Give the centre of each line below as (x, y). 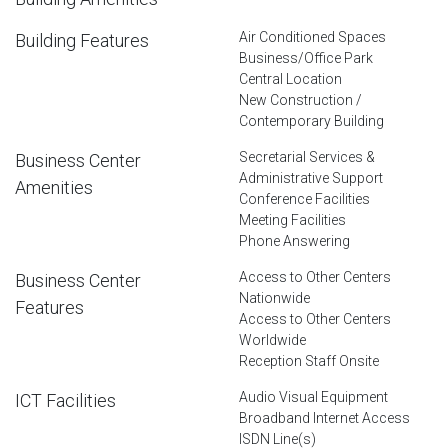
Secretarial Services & (307, 156)
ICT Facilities (65, 400)
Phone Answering (294, 240)
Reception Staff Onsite (309, 360)
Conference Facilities (304, 198)
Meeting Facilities (292, 219)
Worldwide (272, 339)
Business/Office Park (306, 57)
